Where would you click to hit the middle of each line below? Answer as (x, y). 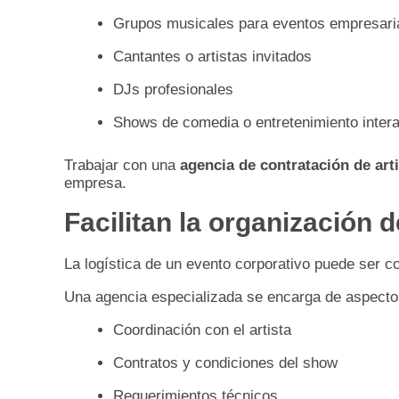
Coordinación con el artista (202, 330)
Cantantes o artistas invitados (212, 57)
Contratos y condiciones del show (225, 363)
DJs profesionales (173, 90)
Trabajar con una (122, 166)
